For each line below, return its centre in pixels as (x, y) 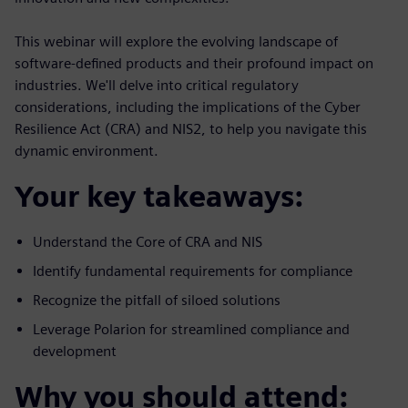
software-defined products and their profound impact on (194, 64)
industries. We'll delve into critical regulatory (157, 86)
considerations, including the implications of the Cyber (188, 107)
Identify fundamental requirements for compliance (193, 271)
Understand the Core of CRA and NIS (148, 242)
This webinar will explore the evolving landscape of (176, 42)
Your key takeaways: (159, 197)
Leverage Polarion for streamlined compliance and (191, 330)
